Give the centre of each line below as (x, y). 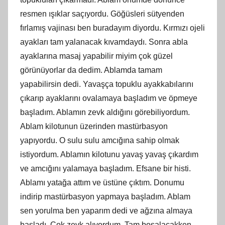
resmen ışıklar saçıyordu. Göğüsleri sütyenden (102, 14)
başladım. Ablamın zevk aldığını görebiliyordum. (105, 112)
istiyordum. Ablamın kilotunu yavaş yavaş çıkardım (109, 154)
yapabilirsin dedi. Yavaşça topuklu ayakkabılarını (107, 84)
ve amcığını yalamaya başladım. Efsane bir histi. (105, 168)
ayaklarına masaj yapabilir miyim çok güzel (96, 56)
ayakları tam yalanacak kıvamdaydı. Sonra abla (104, 42)
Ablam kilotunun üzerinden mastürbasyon (94, 126)
